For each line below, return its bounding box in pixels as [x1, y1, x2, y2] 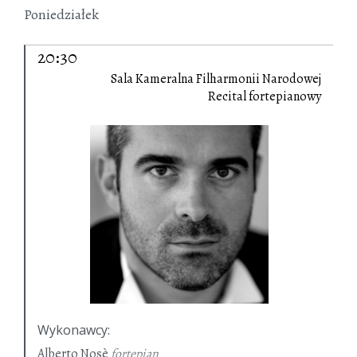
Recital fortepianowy [208, 88, 321, 106]
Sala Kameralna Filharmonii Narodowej [111, 70, 321, 88]
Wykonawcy [37, 321, 108, 339]
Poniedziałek [24, 5, 99, 25]
